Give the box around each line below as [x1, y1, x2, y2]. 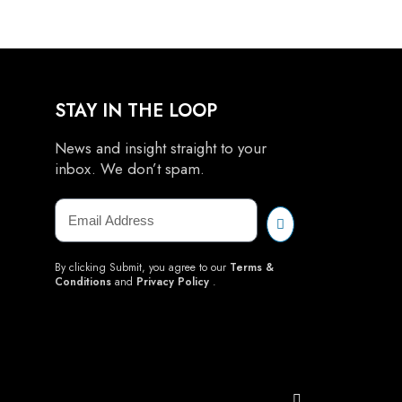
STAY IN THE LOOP [55, 98, 217, 124]
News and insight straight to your [55, 137, 267, 159]
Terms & [230, 259, 274, 275]
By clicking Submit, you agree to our [55, 259, 230, 275]
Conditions [55, 274, 111, 290]
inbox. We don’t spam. [55, 158, 205, 179]
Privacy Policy [136, 274, 209, 290]
